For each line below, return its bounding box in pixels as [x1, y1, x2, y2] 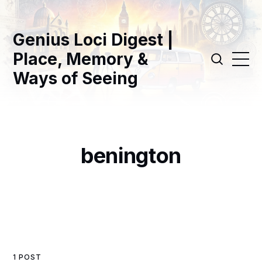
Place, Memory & [13, 49, 149, 70]
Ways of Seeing [13, 68, 139, 89]
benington [81, 143, 181, 169]
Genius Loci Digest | [13, 30, 174, 50]
